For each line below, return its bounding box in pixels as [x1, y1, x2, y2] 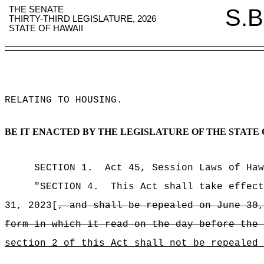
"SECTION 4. [34, 181, 99, 192]
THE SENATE [9, 5, 64, 14]
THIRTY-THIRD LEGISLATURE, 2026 [9, 14, 157, 24]
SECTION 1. [34, 163, 93, 173]
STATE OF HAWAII [9, 24, 84, 33]
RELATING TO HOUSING [5, 95, 117, 105]
